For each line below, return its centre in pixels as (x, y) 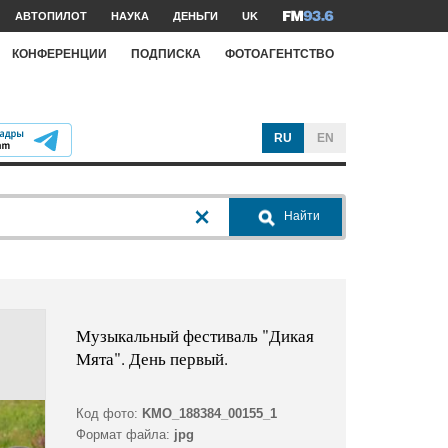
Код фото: (106, 414)
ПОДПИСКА (166, 53)
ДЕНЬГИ (195, 16)
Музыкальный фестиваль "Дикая (194, 336)
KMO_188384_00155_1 (209, 414)
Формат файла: (122, 435)
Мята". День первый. (151, 359)
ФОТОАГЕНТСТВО (279, 53)
